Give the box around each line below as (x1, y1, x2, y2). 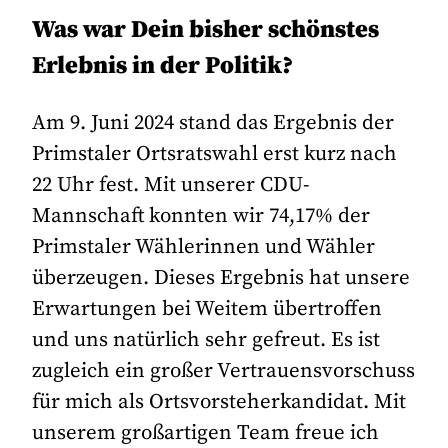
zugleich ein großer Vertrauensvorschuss (32, 358, 416, 384)
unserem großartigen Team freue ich (32, 420, 380, 446)
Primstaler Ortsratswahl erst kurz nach (32, 141, 398, 167)
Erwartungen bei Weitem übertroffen (32, 296, 383, 322)
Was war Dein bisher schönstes (32, 14, 380, 45)
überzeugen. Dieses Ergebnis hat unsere (32, 265, 411, 291)
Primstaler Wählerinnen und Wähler (32, 234, 376, 260)
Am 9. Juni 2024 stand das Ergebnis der (32, 110, 395, 136)
